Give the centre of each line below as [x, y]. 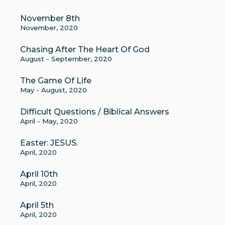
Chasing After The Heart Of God [85, 49]
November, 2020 [49, 28]
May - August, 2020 [53, 90]
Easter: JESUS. [49, 143]
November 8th [50, 18]
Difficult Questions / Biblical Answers [95, 112]
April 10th [39, 174]
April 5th [37, 205]
